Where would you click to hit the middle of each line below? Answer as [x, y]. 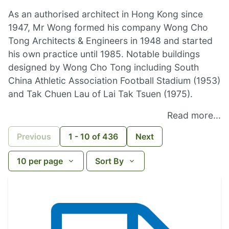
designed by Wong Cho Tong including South [104, 67]
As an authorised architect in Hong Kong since [106, 14]
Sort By [109, 161]
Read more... [194, 116]
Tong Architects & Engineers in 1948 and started [110, 41]
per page [45, 161]
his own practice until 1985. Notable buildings [104, 54]
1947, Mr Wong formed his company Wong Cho [108, 28]
